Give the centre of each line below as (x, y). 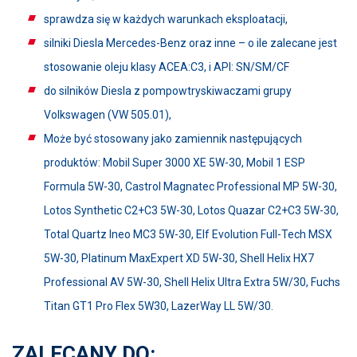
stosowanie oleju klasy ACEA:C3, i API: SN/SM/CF (167, 67)
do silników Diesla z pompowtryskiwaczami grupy (168, 91)
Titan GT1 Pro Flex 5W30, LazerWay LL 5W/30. (159, 306)
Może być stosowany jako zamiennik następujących (173, 139)
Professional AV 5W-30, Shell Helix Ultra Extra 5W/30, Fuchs (192, 282)
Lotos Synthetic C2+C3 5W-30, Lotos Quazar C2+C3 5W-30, (191, 210)
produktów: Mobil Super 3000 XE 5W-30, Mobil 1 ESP (175, 163)
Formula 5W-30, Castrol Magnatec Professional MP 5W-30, (190, 186)
